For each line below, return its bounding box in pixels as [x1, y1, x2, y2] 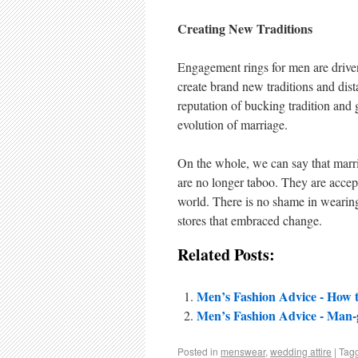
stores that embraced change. [177, 212, 322, 229]
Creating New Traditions [177, 19, 312, 38]
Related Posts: [177, 243, 275, 266]
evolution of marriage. [177, 116, 288, 133]
